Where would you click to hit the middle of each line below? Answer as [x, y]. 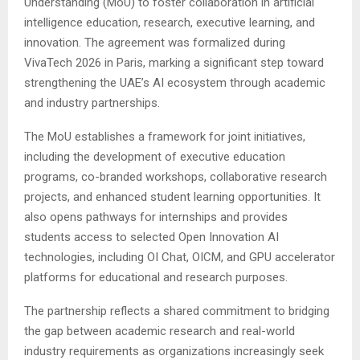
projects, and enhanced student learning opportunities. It [172, 197]
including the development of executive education [155, 157]
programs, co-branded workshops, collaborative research [176, 177]
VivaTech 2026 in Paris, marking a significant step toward [174, 63]
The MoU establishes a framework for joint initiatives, [165, 137]
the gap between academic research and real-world [160, 331]
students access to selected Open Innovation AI [151, 237]
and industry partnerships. [92, 103]
